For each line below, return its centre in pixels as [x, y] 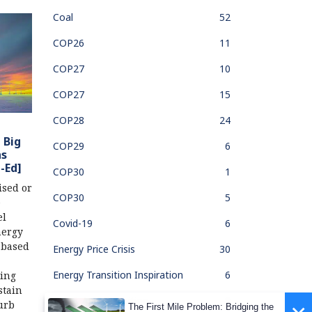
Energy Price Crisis [94, 249]
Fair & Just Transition [101, 300]
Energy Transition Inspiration [118, 274]
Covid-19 [73, 223]
